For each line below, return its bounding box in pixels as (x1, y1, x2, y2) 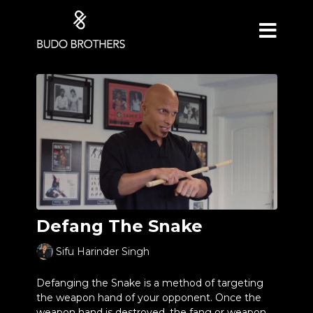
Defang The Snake (36, 215, 203, 236)
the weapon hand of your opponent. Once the (36, 291, 261, 304)
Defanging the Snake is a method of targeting (36, 276, 263, 289)
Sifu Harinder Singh (55, 245, 150, 259)
